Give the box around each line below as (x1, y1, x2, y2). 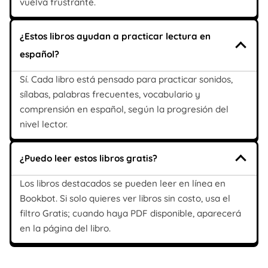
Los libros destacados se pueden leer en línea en (20, 177, 226, 189)
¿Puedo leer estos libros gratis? (20, 152, 157, 164)
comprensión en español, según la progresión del (20, 103, 229, 115)
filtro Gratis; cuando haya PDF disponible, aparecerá (20, 207, 241, 219)
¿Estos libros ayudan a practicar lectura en (20, 30, 211, 42)
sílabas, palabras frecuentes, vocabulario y (20, 88, 200, 100)
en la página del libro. (20, 222, 111, 234)
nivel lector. (20, 118, 68, 130)
